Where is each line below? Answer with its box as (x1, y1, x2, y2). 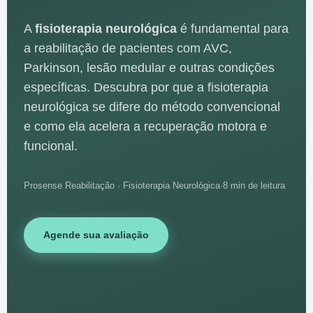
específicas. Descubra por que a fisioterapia (24, 80, 268, 95)
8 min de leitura (223, 180, 285, 191)
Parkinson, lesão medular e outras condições (24, 61, 275, 75)
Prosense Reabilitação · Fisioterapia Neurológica (24, 180, 220, 191)
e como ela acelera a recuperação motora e (24, 119, 267, 134)
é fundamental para (177, 22, 289, 36)
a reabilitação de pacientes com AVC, (24, 41, 232, 56)
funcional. (24, 139, 78, 154)
